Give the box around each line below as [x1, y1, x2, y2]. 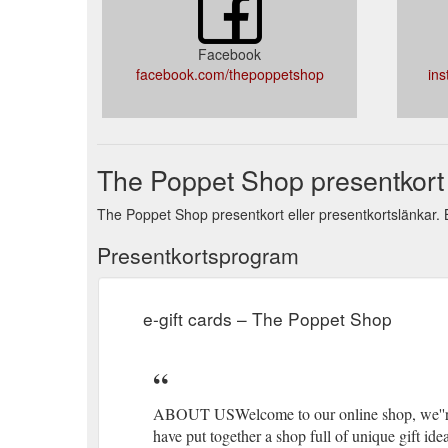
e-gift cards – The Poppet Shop [143, 305, 392, 331]
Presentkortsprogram [97, 239, 299, 270]
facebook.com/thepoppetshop [135, 63, 324, 84]
